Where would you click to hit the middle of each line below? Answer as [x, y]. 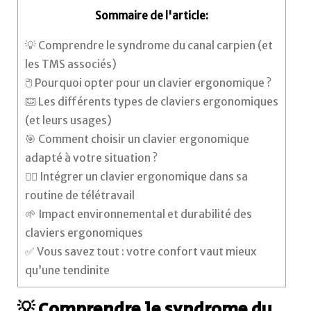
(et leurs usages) [69, 120]
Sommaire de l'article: [152, 16]
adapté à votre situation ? [92, 158]
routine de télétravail [80, 195]
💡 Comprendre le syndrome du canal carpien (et [149, 45]
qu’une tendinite [68, 270]
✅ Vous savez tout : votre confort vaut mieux [141, 251]
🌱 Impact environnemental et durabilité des [139, 214]
